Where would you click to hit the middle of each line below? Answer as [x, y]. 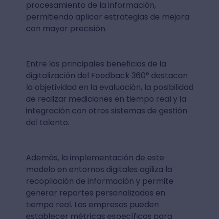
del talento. [47, 122]
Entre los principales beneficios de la [96, 64]
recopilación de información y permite [99, 181]
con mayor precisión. [66, 29]
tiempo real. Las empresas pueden [92, 205]
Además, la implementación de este [95, 158]
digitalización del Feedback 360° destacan [107, 76]
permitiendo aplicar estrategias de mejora [107, 17]
